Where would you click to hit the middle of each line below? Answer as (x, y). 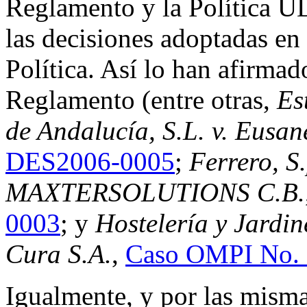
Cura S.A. (59, 254)
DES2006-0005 (90, 161)
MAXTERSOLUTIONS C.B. (155, 192)
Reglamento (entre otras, (141, 99)
